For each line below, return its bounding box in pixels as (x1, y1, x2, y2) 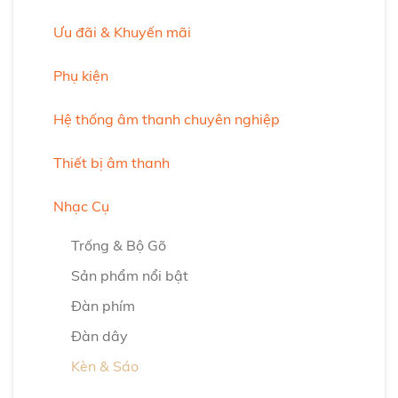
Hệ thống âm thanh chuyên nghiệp (53, 110, 280, 128)
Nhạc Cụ (53, 197, 109, 215)
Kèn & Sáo (71, 357, 139, 375)
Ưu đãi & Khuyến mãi (53, 23, 191, 41)
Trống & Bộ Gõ (71, 236, 166, 254)
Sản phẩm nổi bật (71, 267, 188, 284)
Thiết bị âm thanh (53, 154, 170, 171)
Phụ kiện (53, 67, 108, 84)
